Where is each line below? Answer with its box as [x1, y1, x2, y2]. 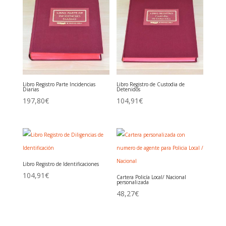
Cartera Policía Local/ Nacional [117, 174, 187, 181]
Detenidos [117, 85, 141, 93]
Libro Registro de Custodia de [117, 80, 185, 88]
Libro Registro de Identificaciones [22, 160, 99, 168]
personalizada [117, 179, 149, 186]
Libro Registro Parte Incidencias [22, 80, 95, 88]
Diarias [22, 85, 39, 93]
